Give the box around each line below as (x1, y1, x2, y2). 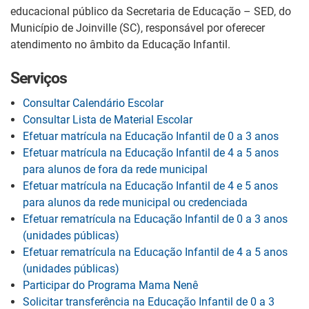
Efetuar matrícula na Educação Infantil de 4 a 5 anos (23, 146, 279, 159)
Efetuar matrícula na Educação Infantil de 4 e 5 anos (23, 179, 278, 192)
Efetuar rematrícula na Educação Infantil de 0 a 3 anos (23, 212, 288, 226)
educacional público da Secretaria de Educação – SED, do (10, 4, 291, 18)
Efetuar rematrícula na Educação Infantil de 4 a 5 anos (23, 245, 288, 259)
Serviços (10, 68, 68, 88)
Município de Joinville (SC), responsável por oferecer (10, 21, 265, 34)
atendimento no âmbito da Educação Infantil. (10, 37, 230, 51)
